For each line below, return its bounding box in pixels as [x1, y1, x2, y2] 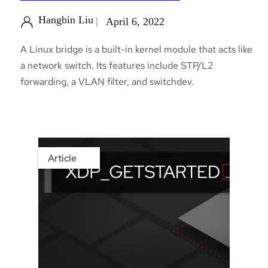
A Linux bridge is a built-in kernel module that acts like [20, 42, 252, 56]
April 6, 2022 [105, 15, 165, 28]
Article [48, 151, 77, 165]
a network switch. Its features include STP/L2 [20, 59, 214, 72]
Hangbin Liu [38, 13, 93, 26]
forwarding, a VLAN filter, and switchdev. [20, 75, 194, 88]
